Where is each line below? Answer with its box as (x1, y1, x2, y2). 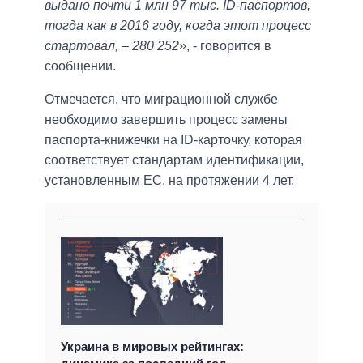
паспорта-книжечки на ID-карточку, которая (45, 132, 302, 147)
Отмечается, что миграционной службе (45, 92, 278, 106)
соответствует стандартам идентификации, (45, 152, 304, 167)
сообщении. (45, 58, 116, 73)
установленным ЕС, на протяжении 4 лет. (45, 173, 294, 187)
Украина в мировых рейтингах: (61, 339, 244, 353)
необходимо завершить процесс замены (45, 112, 288, 126)
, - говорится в (186, 38, 271, 53)
